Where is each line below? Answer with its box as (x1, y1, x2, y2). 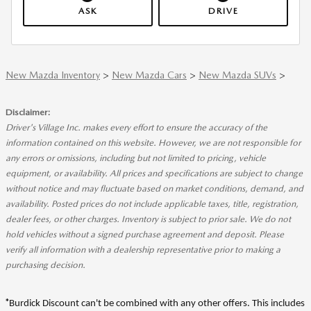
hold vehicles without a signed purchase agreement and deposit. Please (6, 229, 284, 240)
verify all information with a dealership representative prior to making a (6, 244, 280, 255)
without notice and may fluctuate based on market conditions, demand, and (6, 183, 303, 194)
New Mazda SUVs (199, 69, 276, 81)
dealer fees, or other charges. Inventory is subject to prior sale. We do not (6, 214, 291, 225)
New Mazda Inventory (6, 69, 100, 81)
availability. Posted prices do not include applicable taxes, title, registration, (6, 199, 299, 210)
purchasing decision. (6, 260, 85, 271)
